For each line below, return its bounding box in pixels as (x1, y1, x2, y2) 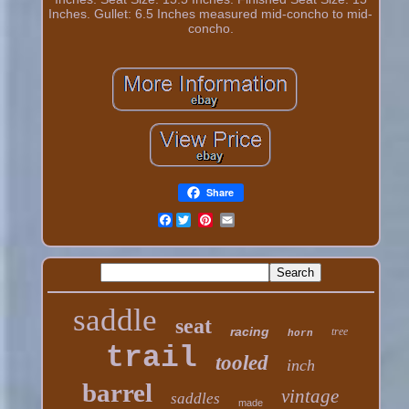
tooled (215, 351, 269, 374)
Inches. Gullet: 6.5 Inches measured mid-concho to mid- (48, 5, 373, 21)
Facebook (172, 212, 235, 227)
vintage (281, 384, 340, 407)
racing (230, 323, 270, 339)
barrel (82, 377, 153, 407)
